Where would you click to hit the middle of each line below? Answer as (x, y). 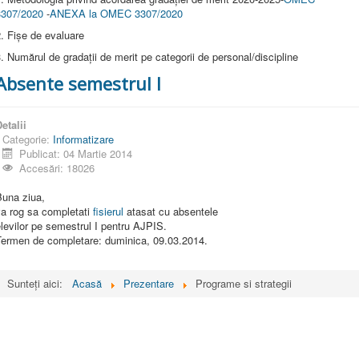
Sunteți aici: (38, 283)
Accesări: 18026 (57, 167)
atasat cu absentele (171, 211)
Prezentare (149, 283)
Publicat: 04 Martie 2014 (76, 153)
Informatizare (83, 139)
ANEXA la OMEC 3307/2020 (116, 13)
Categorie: (28, 139)
